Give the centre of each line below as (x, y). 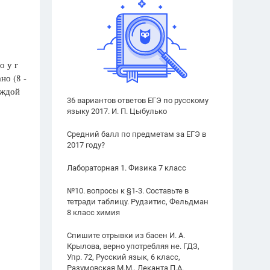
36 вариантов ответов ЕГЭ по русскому (138, 100)
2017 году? (86, 145)
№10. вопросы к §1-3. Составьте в (128, 191)
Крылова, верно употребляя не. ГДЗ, (133, 246)
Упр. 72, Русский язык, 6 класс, (124, 257)
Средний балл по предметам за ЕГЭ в (137, 134)
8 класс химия (93, 212)
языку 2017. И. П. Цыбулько (117, 111)
